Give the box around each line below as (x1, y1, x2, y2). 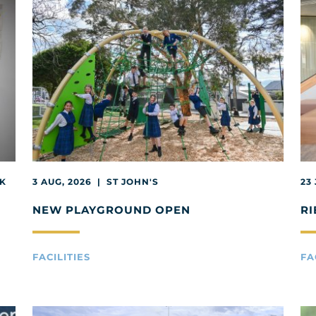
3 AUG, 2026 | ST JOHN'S (32, 176, 159, 187)
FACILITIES (32, 250, 90, 262)
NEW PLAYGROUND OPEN (32, 202, 190, 217)
